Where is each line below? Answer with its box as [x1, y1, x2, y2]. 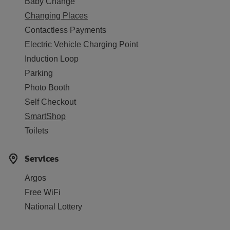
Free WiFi [25, 188, 61, 197]
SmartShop [25, 112, 66, 121]
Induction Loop [25, 54, 79, 63]
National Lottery [25, 202, 82, 211]
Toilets [25, 126, 48, 135]
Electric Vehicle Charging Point [25, 40, 138, 49]
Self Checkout [25, 98, 76, 106]
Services [25, 152, 59, 165]
